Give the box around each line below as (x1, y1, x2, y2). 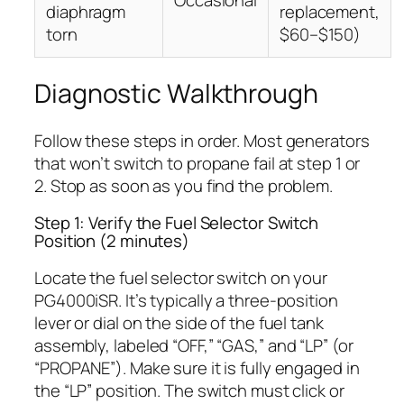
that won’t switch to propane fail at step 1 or (34, 151, 361, 175)
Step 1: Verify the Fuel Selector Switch (34, 211, 319, 235)
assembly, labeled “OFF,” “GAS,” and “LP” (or (34, 333, 353, 357)
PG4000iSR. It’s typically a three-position (34, 288, 338, 312)
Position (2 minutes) (34, 229, 189, 253)
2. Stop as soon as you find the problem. (34, 173, 333, 197)
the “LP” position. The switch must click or (34, 378, 344, 402)
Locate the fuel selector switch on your (34, 265, 328, 289)
